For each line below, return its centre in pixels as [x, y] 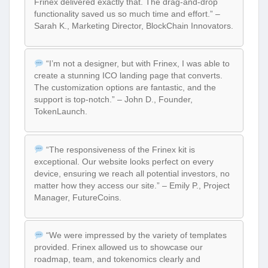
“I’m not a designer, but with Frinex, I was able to [136, 64]
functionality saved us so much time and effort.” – [127, 13]
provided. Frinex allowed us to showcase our [118, 247]
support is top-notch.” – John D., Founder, [113, 100]
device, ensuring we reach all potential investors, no [132, 173]
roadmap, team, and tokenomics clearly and [117, 259]
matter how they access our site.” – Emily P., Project [132, 185]
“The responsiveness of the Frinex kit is [119, 149]
